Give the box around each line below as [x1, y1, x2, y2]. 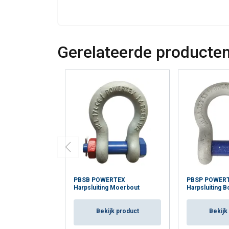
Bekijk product [96, 208, 139, 215]
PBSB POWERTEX [74, 176, 125, 184]
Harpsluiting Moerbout [74, 184, 140, 192]
